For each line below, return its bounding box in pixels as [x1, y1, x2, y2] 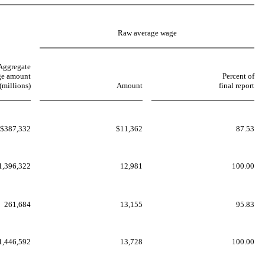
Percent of [222, 71, 254, 80]
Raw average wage [117, 28, 177, 37]
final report [219, 80, 254, 90]
